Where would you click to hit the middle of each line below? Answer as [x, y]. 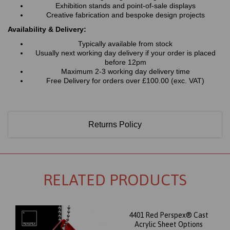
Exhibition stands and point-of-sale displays [125, 6]
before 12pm [125, 62]
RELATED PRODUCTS [115, 180]
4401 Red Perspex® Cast [169, 215]
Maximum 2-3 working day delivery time [125, 72]
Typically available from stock [125, 44]
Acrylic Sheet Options [169, 225]
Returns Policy [115, 125]
